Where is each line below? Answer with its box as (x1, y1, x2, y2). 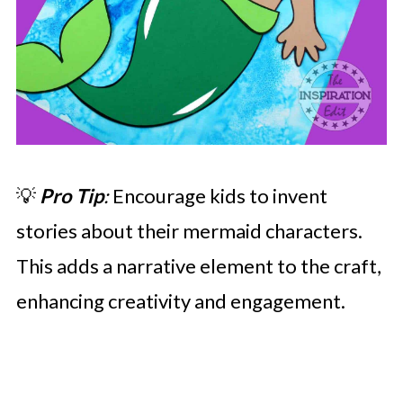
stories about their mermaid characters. (15, 219, 363, 243)
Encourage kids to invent (108, 184, 327, 208)
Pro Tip (39, 184, 103, 208)
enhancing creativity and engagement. (15, 289, 345, 313)
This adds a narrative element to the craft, (15, 254, 381, 278)
